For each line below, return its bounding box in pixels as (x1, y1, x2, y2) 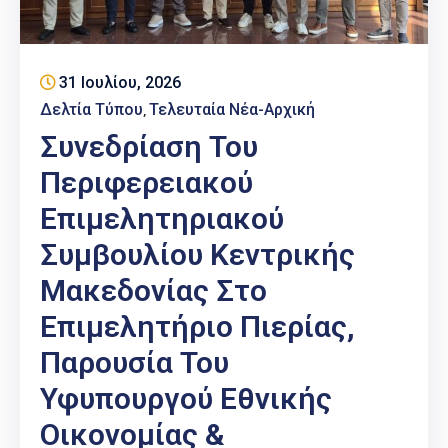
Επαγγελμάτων (15, 3, 112, 21)
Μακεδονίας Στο (40, 273, 267, 309)
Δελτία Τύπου (40, 100, 143, 120)
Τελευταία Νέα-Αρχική (149, 100, 315, 120)
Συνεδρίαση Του (40, 129, 258, 165)
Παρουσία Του (40, 345, 229, 381)
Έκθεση (15, 48, 65, 66)
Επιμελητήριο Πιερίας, (40, 309, 355, 345)
